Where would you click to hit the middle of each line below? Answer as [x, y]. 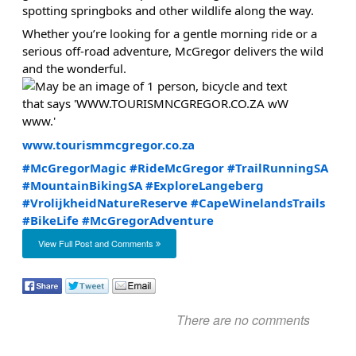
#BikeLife [50, 221]
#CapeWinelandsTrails [257, 203]
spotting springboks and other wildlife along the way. [168, 10]
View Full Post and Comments [97, 244]
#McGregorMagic [74, 168]
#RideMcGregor [176, 168]
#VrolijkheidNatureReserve [104, 203]
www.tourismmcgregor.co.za [108, 144]
